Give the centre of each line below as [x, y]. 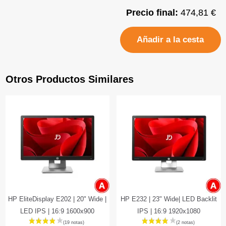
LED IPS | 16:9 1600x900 [58, 211]
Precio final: [153, 12]
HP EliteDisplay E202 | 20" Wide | [58, 199]
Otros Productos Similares [69, 79]
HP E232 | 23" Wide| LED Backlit [168, 199]
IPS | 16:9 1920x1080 [168, 211]
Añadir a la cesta [170, 40]
